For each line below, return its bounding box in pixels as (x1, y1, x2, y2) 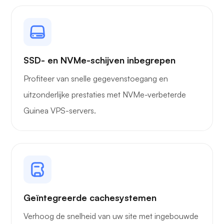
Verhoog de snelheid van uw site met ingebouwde (23, 211, 198, 221)
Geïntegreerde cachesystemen (23, 192, 156, 203)
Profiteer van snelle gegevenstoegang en (23, 73, 168, 84)
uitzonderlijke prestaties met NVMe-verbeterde (23, 89, 186, 100)
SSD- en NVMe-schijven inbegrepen (23, 54, 175, 66)
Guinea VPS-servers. (23, 105, 96, 116)
